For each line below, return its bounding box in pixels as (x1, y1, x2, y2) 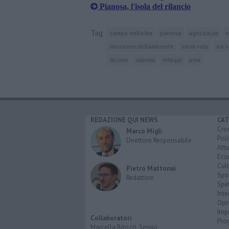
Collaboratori (90, 214, 132, 223)
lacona (109, 55, 128, 63)
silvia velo (181, 42, 209, 50)
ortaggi (162, 55, 182, 63)
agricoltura (189, 29, 218, 37)
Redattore (126, 173, 154, 182)
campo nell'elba (109, 29, 152, 37)
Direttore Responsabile (126, 135, 192, 145)
